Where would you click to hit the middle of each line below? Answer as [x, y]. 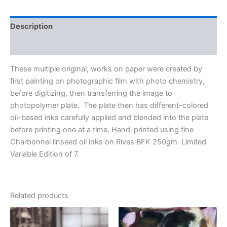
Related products [39, 196]
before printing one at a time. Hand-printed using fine [102, 129]
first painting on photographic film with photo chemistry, [107, 81]
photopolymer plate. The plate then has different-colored [109, 105]
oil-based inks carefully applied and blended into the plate [109, 117]
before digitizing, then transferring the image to [91, 93]
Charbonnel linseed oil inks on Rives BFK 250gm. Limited [108, 142]
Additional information [50, 46]
